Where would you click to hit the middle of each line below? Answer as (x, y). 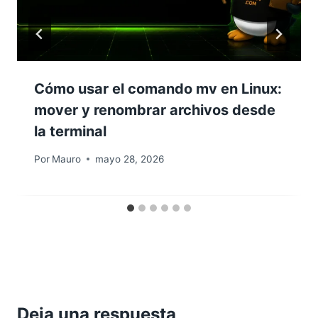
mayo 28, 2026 (130, 159)
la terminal (70, 132)
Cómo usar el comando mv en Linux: (158, 89)
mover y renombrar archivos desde (155, 110)
